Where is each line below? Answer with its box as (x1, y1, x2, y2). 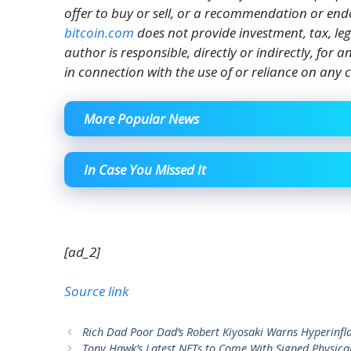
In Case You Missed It (84, 161, 206, 179)
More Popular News (84, 110, 199, 128)
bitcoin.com (64, 23, 134, 42)
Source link (64, 282, 128, 300)
